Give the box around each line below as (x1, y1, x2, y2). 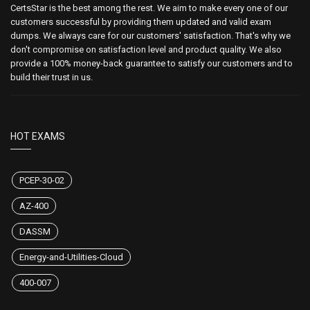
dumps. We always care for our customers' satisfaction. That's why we (10, 30, 291, 42)
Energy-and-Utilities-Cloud (19, 252, 123, 263)
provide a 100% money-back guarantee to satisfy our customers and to (10, 58, 293, 69)
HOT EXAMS (10, 131, 65, 143)
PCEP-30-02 (19, 175, 64, 186)
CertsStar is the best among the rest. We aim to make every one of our (10, 3, 288, 14)
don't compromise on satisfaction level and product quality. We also (10, 44, 282, 55)
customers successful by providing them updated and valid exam (10, 17, 271, 28)
